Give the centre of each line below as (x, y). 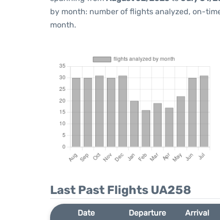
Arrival (197, 213)
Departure (148, 213)
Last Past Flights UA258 (121, 190)
